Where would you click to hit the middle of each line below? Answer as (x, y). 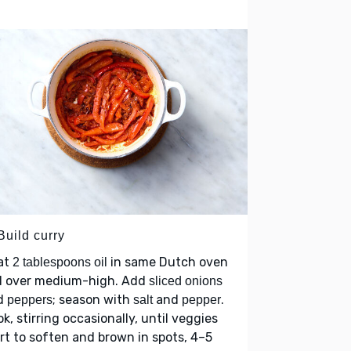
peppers (30, 299)
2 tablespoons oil (60, 262)
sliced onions (186, 280)
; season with (93, 299)
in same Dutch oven (168, 262)
